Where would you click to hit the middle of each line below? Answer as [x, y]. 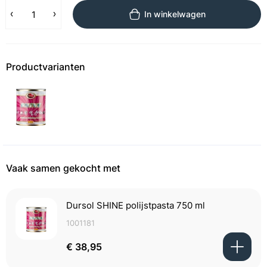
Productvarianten [46, 67]
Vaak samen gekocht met [63, 168]
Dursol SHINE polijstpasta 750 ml [136, 205]
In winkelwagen [175, 14]
